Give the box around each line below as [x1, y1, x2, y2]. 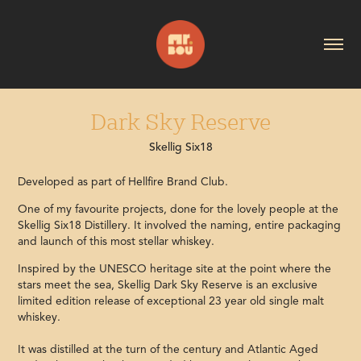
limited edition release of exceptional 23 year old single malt [18, 293, 325, 308]
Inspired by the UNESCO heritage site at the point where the [18, 261, 332, 276]
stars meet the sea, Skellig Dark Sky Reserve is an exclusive [18, 277, 318, 292]
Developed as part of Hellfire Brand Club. [18, 174, 229, 189]
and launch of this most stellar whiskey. [18, 234, 218, 248]
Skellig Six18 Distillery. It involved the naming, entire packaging [18, 218, 342, 232]
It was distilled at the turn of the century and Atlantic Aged [18, 342, 319, 356]
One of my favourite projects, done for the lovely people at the [18, 201, 339, 216]
